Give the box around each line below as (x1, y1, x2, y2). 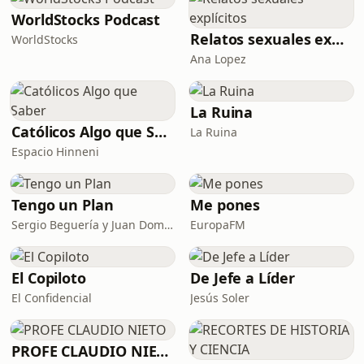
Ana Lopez (190, 51, 246, 67)
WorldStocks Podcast (11, 10, 161, 29)
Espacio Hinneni (11, 144, 99, 159)
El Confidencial (11, 290, 92, 305)
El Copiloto (11, 268, 87, 288)
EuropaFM (190, 217, 245, 232)
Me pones (190, 195, 261, 214)
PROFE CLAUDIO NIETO (156, 341, 169, 361)
